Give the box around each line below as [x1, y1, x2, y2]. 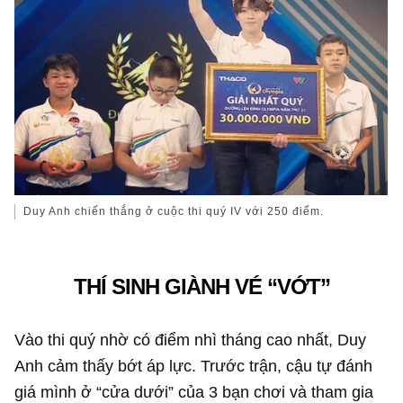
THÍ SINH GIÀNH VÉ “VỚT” [73, 274, 330, 300]
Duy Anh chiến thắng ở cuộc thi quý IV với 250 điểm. [23, 204, 325, 218]
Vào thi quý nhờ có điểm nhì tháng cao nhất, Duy [14, 329, 367, 349]
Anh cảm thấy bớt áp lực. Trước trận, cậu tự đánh [14, 355, 373, 375]
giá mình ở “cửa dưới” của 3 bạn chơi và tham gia [14, 381, 374, 401]
